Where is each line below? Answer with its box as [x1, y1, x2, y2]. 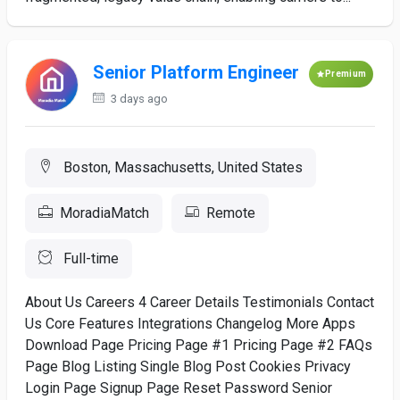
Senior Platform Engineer [93, 62, 299, 84]
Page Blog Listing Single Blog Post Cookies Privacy [25, 358, 351, 375]
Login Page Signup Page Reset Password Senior [25, 379, 332, 396]
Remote [206, 204, 255, 221]
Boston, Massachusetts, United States [60, 159, 303, 176]
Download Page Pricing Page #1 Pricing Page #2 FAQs [25, 337, 372, 354]
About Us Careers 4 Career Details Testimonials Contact [25, 294, 374, 311]
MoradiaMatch [60, 204, 149, 221]
